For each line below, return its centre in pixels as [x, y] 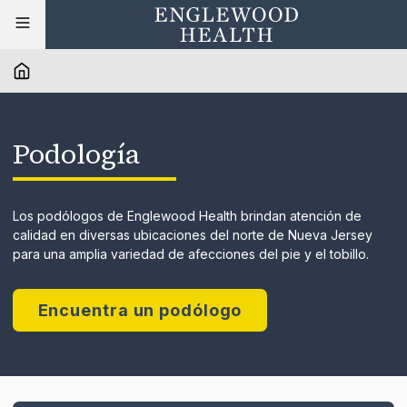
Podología [76, 154]
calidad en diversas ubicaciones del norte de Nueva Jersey [193, 234]
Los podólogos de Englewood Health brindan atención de [187, 215]
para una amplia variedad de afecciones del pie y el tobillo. [191, 253]
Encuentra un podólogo [140, 310]
